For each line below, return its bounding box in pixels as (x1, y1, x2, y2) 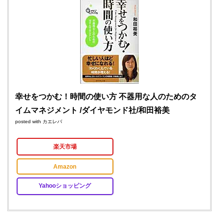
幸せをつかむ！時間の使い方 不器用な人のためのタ (15, 92, 197, 101)
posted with (15, 119, 43, 125)
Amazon (53, 163, 77, 170)
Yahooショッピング (39, 182, 91, 189)
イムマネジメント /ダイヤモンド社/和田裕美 (15, 106, 170, 115)
